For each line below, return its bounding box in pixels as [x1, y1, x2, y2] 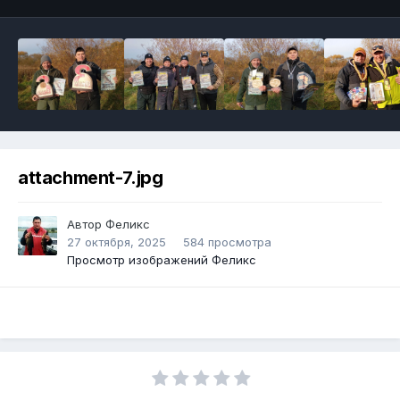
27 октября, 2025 [67, 235, 166, 250]
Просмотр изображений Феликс [67, 253, 256, 268]
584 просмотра [183, 235, 271, 250]
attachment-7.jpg [18, 167, 163, 189]
